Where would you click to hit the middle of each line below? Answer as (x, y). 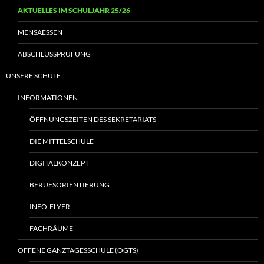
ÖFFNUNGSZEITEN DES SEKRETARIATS (93, 120)
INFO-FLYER (50, 207)
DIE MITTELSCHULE (62, 141)
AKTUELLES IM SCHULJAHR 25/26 (74, 11)
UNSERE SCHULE (33, 76)
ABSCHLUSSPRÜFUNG (54, 54)
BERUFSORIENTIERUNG (70, 185)
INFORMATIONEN (48, 98)
